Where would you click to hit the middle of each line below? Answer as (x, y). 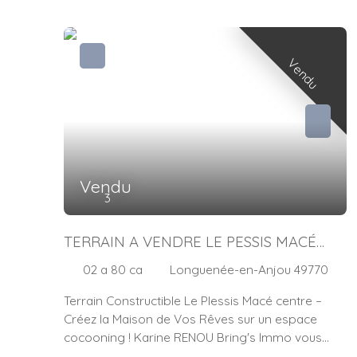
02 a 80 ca (113, 270)
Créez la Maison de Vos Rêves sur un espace (190, 318)
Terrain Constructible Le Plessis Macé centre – (193, 300)
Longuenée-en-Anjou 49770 (249, 270)
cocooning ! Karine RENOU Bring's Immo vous (193, 337)
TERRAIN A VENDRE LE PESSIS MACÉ (190, 242)
